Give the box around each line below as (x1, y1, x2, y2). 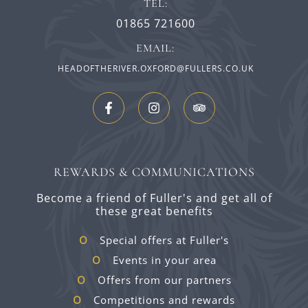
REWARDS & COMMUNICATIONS (53, 164, 255, 180)
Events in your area (112, 253, 217, 267)
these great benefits (95, 203, 213, 219)
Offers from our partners (97, 273, 232, 287)
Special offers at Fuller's (100, 233, 229, 247)
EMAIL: (136, 41, 175, 56)
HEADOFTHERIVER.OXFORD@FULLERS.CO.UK (57, 63, 254, 75)
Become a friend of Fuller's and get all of (36, 190, 272, 206)
